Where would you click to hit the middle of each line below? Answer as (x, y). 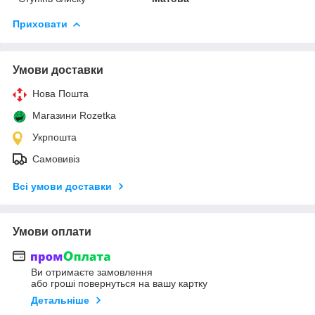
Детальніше (60, 301)
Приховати (40, 24)
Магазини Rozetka (74, 115)
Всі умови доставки (62, 186)
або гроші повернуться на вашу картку (119, 284)
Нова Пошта (60, 93)
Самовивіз (56, 159)
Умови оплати (52, 231)
